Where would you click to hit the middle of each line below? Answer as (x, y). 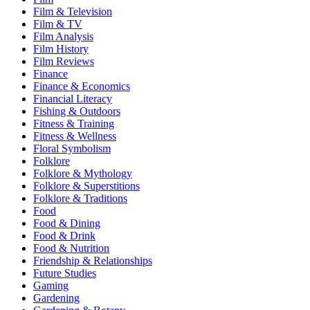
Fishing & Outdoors (77, 111)
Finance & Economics (82, 86)
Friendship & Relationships (93, 260)
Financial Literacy (73, 98)
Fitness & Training (74, 123)
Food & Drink (64, 235)
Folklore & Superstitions (86, 185)
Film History (61, 48)
